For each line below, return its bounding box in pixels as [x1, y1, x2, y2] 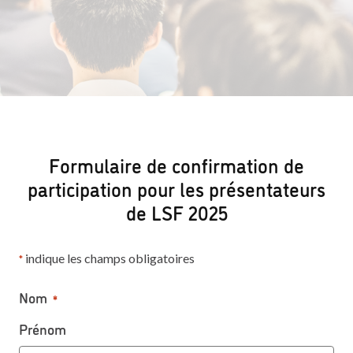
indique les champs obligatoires [23, 251, 195, 266]
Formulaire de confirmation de [49, 150, 304, 178]
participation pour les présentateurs [28, 174, 325, 202]
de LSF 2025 [125, 198, 228, 225]
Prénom [19, 319, 66, 338]
